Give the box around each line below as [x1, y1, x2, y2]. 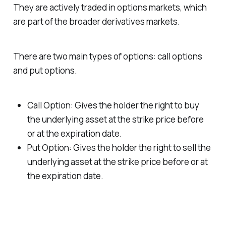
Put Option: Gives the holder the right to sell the [27, 141, 211, 153]
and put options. [13, 64, 77, 76]
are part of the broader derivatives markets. [13, 16, 180, 28]
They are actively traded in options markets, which [13, 2, 207, 14]
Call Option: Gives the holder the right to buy [27, 99, 199, 111]
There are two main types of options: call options [13, 50, 202, 62]
